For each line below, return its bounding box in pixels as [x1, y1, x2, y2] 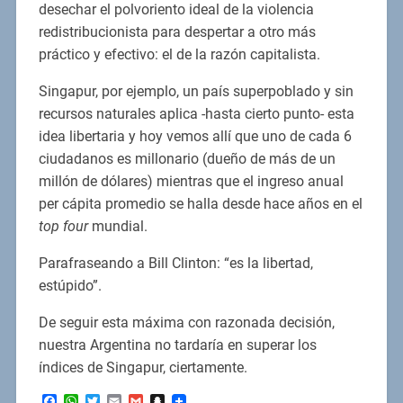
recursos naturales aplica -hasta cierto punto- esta [38, 104, 354, 122]
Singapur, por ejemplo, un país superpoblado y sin [38, 82, 354, 100]
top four [38, 217, 88, 235]
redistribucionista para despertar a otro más [38, 22, 316, 40]
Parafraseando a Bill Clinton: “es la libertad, [38, 254, 313, 272]
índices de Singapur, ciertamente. [38, 358, 247, 376]
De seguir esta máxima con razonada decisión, [38, 313, 335, 331]
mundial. [87, 217, 148, 235]
